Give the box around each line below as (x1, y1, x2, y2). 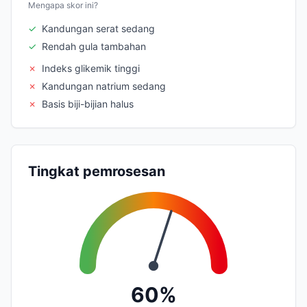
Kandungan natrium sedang (42, 79, 166, 92)
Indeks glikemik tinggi (42, 62, 140, 74)
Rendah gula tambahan (42, 40, 146, 52)
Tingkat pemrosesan (28, 162, 165, 180)
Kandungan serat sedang (42, 22, 155, 34)
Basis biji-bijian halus (42, 97, 134, 110)
